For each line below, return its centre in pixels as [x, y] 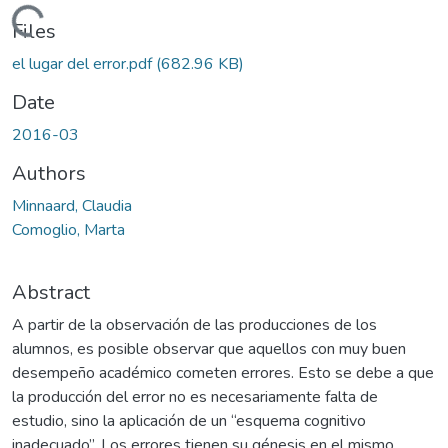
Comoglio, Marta [68, 229]
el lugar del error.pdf [84, 63]
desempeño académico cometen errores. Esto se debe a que [223, 372]
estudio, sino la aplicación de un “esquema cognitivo [189, 420]
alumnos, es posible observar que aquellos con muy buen [209, 348]
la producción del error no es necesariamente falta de [195, 396]
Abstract [51, 292]
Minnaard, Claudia [72, 205]
